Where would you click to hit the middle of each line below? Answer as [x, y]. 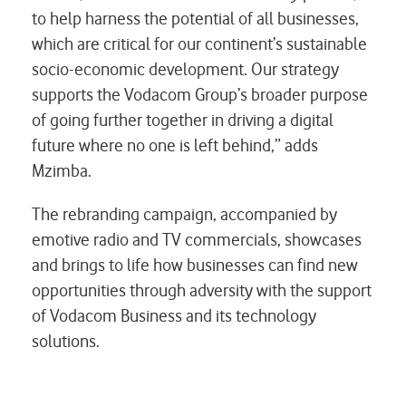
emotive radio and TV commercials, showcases [197, 239]
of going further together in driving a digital [183, 120]
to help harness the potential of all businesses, [195, 18]
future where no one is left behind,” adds [175, 145]
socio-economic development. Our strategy [185, 69]
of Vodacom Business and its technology [174, 315]
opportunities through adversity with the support [202, 290]
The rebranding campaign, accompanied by [184, 214]
